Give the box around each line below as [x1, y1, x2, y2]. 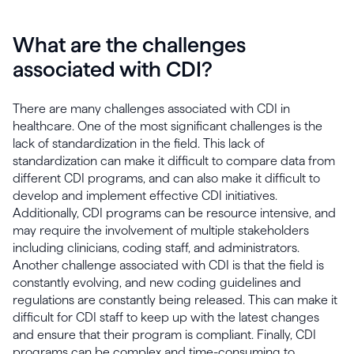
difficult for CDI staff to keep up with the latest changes [13, 311, 319, 324]
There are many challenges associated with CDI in [13, 102, 290, 115]
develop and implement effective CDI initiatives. [13, 189, 277, 202]
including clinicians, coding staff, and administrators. [13, 241, 299, 254]
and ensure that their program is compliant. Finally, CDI [13, 328, 316, 341]
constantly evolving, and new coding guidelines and [13, 276, 301, 289]
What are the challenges [13, 32, 246, 56]
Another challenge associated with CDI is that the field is [13, 258, 324, 272]
